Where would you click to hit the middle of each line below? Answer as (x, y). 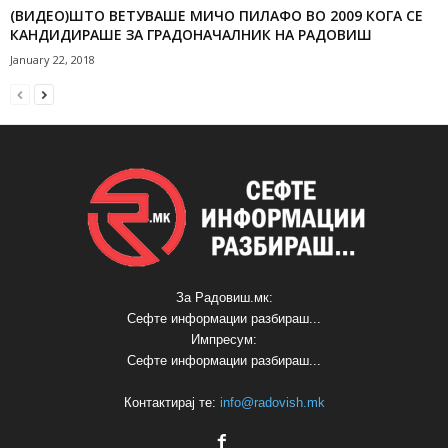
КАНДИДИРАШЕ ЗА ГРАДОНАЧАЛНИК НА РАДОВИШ (191, 34)
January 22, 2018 (52, 59)
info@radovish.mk (272, 402)
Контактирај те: (171, 402)
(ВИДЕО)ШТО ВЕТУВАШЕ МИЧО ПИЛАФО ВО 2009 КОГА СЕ (216, 15)
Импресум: (224, 339)
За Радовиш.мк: (224, 297)
